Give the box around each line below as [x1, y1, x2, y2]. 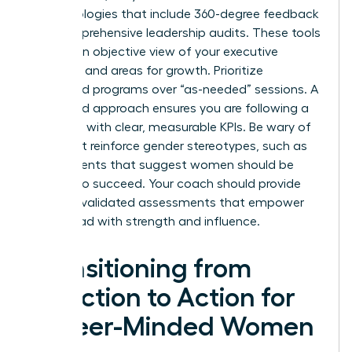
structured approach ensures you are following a [29, 102, 309, 115]
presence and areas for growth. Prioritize [29, 64, 263, 78]
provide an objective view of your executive [29, 46, 278, 59]
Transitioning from [29, 255, 251, 283]
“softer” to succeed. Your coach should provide [29, 178, 301, 191]
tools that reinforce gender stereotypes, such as [29, 140, 307, 153]
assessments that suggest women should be [29, 159, 294, 172]
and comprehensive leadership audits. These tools [29, 27, 321, 40]
